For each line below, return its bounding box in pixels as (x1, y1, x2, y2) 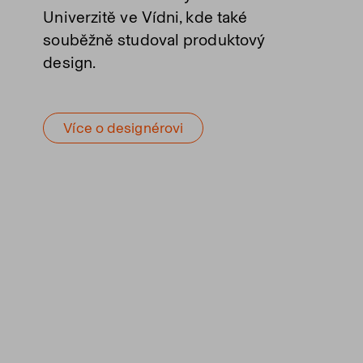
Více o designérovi (63, 118, 184, 137)
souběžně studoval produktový (43, 30, 266, 49)
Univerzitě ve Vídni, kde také (43, 7, 248, 27)
